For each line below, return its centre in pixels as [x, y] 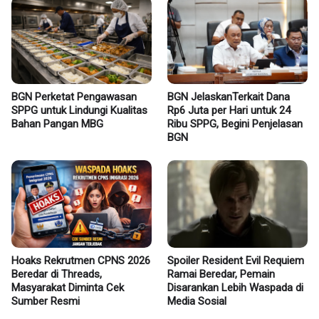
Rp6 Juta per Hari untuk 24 [229, 111]
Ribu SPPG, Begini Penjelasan [235, 124]
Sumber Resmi [46, 302]
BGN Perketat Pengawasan [74, 97]
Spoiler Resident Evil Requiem [236, 261]
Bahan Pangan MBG [57, 124]
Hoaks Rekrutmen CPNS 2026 [81, 261]
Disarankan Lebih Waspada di [235, 288]
